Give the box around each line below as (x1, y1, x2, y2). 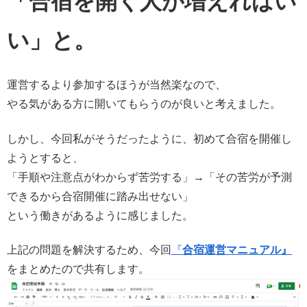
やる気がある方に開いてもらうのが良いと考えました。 (7, 98, 281, 110)
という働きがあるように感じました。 (7, 209, 193, 221)
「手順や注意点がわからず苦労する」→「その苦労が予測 (7, 171, 292, 183)
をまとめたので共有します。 (7, 262, 149, 275)
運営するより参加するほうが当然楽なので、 (7, 79, 226, 91)
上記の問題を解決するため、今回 (7, 243, 171, 256)
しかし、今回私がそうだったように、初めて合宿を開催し (7, 132, 292, 145)
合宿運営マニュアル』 (182, 243, 292, 256)
